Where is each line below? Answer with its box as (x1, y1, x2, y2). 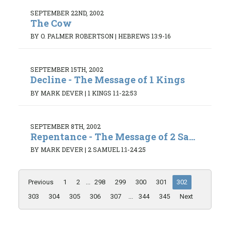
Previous (28, 178, 53, 186)
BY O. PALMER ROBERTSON (30, 32, 113, 41)
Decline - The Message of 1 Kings (30, 73, 185, 86)
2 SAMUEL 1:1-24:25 (88, 145, 146, 154)
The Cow (30, 16, 72, 29)
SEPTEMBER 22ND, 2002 (30, 8, 104, 17)
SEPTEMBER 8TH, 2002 (30, 122, 101, 130)
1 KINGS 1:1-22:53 (88, 88, 137, 97)
